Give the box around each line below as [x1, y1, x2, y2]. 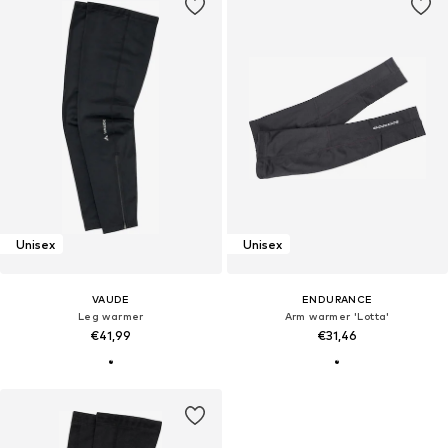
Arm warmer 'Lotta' [284, 310, 390, 323]
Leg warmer [77, 310, 144, 323]
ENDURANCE [301, 293, 373, 306]
